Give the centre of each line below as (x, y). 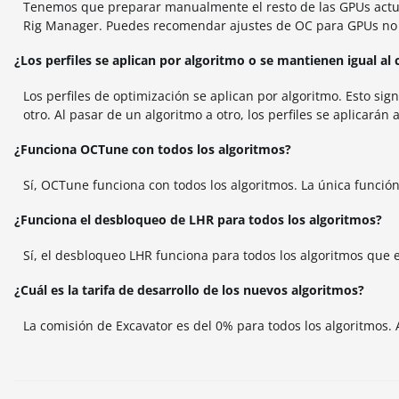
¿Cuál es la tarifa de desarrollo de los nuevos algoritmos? (189, 290)
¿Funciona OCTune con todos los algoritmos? (153, 149)
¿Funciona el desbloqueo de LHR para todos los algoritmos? (198, 220)
